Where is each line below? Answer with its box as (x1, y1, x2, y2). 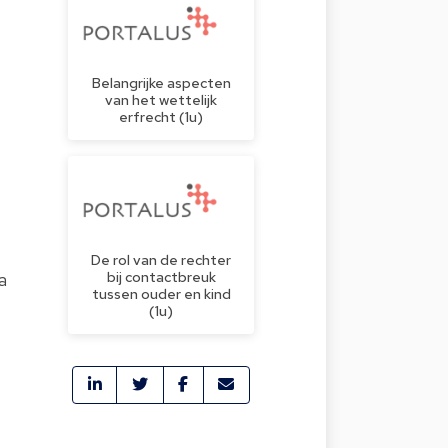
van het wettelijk (105, 89, 217, 109)
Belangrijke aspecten (91, 72, 231, 92)
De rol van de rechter (91, 249, 231, 269)
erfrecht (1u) (119, 106, 203, 126)
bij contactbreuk (106, 266, 216, 286)
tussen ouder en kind (91, 283, 231, 303)
